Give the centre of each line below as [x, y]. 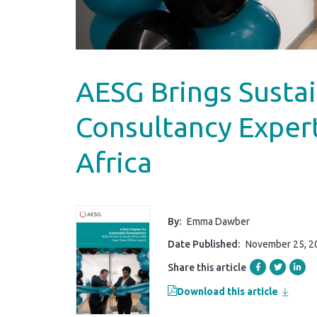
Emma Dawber [218, 221]
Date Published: [205, 244]
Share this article [207, 267]
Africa [114, 162]
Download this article [227, 292]
